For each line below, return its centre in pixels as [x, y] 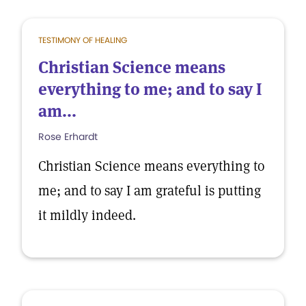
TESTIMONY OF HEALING [83, 40]
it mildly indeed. [87, 215]
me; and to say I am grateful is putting [150, 191]
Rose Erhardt [68, 137]
